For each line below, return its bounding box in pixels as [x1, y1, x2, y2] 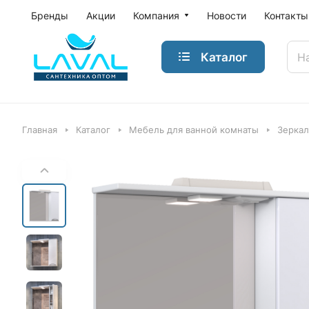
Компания [133, 10, 179, 21]
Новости [207, 10, 246, 21]
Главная [22, 124, 57, 135]
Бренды [31, 10, 68, 21]
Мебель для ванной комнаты [129, 124, 259, 135]
